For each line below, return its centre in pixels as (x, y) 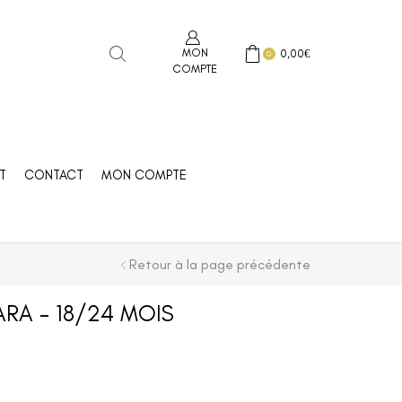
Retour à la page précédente (220, 264)
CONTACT (53, 175)
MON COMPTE (144, 175)
